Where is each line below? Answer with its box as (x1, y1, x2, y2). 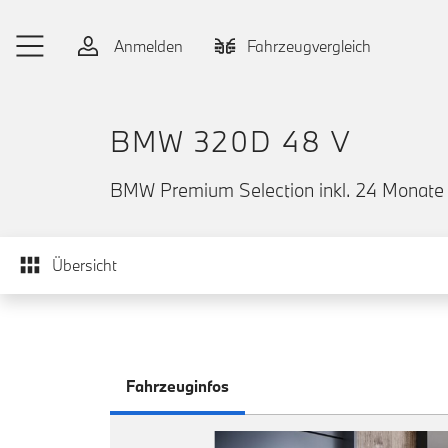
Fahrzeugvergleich (247, 35, 371, 56)
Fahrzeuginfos (126, 375, 229, 396)
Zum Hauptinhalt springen (16, 8, 197, 28)
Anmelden (110, 35, 183, 56)
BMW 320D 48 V (110, 122, 351, 160)
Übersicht (52, 255, 117, 275)
